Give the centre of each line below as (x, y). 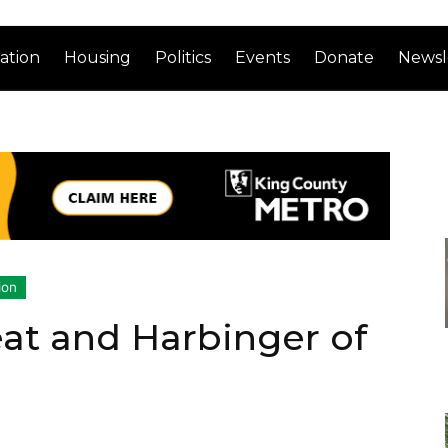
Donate (344, 57)
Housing (98, 57)
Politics (183, 57)
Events (263, 57)
